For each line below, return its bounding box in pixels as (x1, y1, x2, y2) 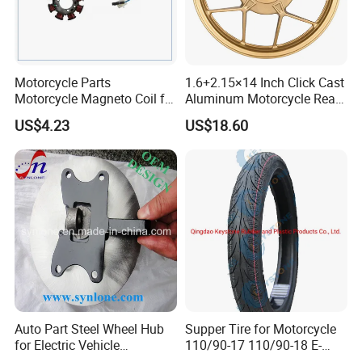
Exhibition (23, 23, 73, 40)
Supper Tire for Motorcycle (184, 320, 336, 339)
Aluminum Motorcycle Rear (184, 89, 339, 107)
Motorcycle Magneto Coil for (15, 89, 177, 107)
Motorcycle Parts (15, 73, 112, 91)
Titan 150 (15, 105, 70, 124)
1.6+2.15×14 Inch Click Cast (184, 73, 344, 91)
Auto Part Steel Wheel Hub (15, 320, 165, 339)
